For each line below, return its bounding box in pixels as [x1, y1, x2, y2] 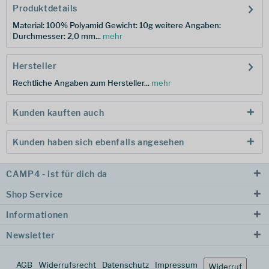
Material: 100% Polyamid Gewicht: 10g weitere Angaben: [13, 20, 221, 30]
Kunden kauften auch [13, 107, 104, 118]
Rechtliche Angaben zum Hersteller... [13, 78, 151, 88]
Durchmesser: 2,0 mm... [13, 31, 103, 41]
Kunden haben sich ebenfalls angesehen [13, 137, 185, 147]
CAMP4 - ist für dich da [6, 169, 107, 179]
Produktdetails [13, 3, 78, 13]
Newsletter [6, 230, 55, 240]
